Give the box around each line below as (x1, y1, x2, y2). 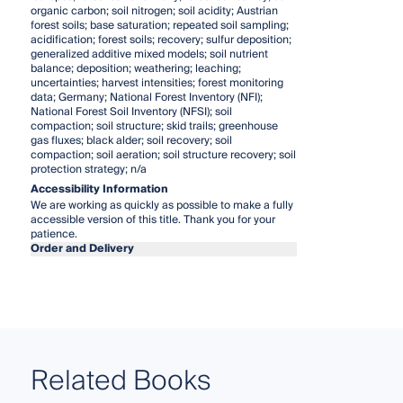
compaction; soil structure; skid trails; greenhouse (30, 116, 278, 136)
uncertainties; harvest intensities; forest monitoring (30, 73, 283, 93)
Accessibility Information (30, 179, 168, 199)
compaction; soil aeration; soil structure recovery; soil (30, 145, 296, 165)
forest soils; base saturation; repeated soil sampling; (30, 15, 289, 35)
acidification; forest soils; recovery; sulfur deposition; (30, 30, 291, 49)
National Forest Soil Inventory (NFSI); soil (30, 102, 232, 121)
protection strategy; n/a (30, 159, 147, 179)
